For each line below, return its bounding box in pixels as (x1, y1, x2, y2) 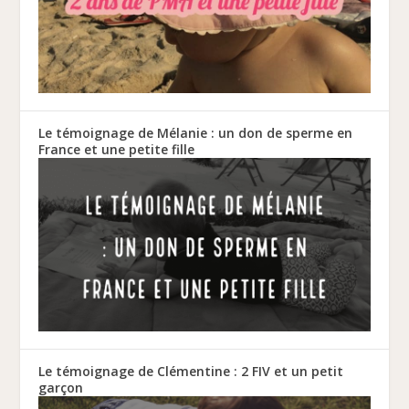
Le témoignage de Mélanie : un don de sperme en (38, 124, 353, 142)
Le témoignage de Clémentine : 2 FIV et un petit (38, 362, 344, 381)
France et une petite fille (38, 141, 195, 159)
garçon (38, 379, 84, 397)
